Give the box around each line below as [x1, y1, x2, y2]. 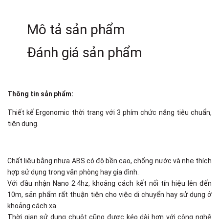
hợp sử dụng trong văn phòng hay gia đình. [7, 168, 139, 176]
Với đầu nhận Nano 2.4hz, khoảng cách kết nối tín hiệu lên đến [7, 179, 212, 187]
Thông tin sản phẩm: [7, 90, 73, 98]
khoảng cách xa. [7, 202, 58, 210]
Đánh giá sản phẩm [27, 44, 142, 61]
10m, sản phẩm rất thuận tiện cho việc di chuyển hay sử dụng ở [7, 191, 212, 198]
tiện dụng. [7, 120, 39, 128]
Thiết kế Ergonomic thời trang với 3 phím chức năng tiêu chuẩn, [7, 109, 212, 116]
